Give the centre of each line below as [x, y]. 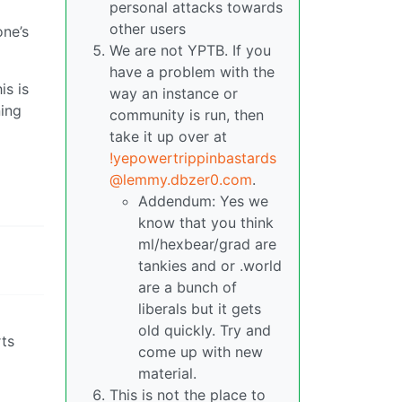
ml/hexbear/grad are [207, 244]
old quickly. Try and [205, 330]
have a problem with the [192, 72]
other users [148, 29]
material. [167, 373]
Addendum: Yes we [203, 201]
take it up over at [168, 136]
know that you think [206, 223]
